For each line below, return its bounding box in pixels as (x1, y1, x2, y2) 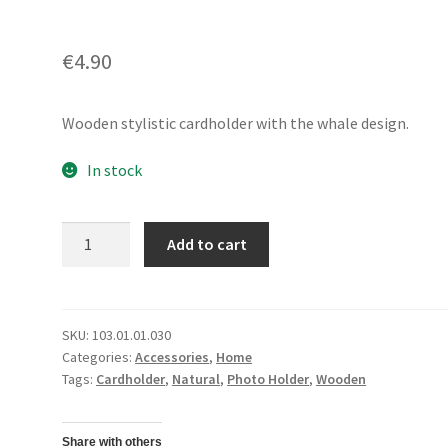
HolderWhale (61, 272, 152, 293)
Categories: (62, 347, 136, 366)
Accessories (135, 347, 210, 366)
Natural (172, 369, 221, 388)
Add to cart (166, 233, 247, 254)
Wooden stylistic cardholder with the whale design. (62, 112, 410, 133)
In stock (86, 160, 142, 181)
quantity (61, 297, 120, 318)
